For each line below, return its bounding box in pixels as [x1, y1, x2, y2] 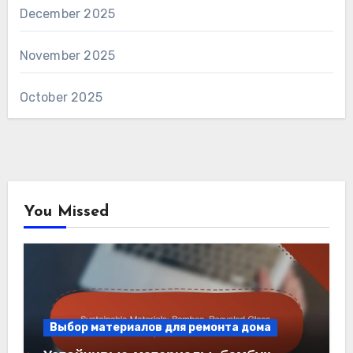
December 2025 [19, 6, 116, 21]
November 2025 [19, 47, 116, 63]
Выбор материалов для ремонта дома [49, 320, 271, 334]
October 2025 [19, 89, 102, 105]
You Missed [23, 203, 109, 220]
